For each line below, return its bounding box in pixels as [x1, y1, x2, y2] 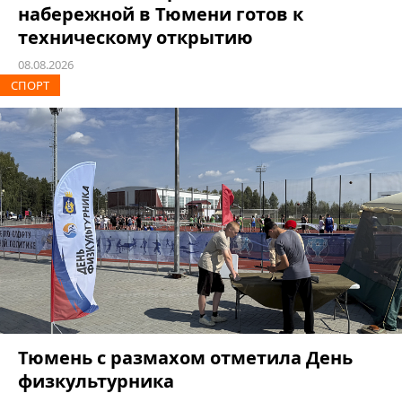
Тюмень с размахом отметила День [18, 345, 353, 370]
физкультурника [18, 369, 174, 393]
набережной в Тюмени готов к [18, 2, 303, 27]
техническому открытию [18, 25, 253, 50]
